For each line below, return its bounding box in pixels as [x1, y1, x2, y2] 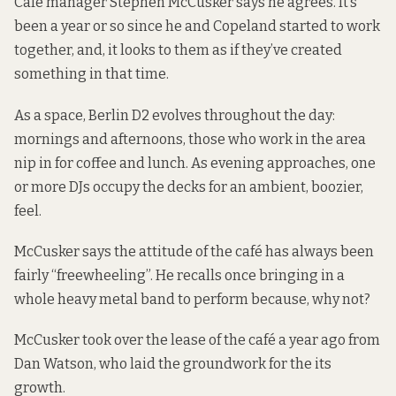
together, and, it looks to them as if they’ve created [14, 42, 342, 59]
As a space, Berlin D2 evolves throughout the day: [14, 106, 335, 124]
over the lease [114, 331, 206, 348]
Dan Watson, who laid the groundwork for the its [14, 354, 331, 372]
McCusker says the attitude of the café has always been [14, 242, 374, 260]
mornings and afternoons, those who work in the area [14, 130, 366, 148]
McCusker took [14, 331, 114, 348]
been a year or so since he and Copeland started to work [14, 18, 380, 35]
